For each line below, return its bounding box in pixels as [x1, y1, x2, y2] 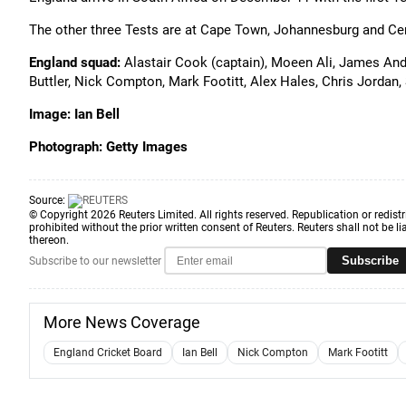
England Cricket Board [53, 346, 162, 359]
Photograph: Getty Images [29, 139, 188, 155]
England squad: [29, 54, 121, 71]
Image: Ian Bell [29, 106, 120, 122]
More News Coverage [43, 313, 200, 332]
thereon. [29, 234, 69, 246]
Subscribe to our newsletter [29, 254, 161, 267]
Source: [29, 194, 68, 208]
